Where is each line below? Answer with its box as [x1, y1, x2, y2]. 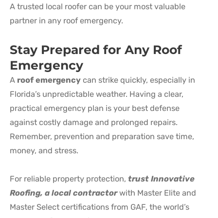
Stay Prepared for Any [10, 42, 153, 57]
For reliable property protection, [10, 174, 126, 183]
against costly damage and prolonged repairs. [10, 117, 178, 127]
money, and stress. [10, 145, 80, 155]
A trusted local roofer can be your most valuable [10, 2, 185, 12]
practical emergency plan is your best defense [10, 103, 180, 113]
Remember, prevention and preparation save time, [10, 131, 194, 141]
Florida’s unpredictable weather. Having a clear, [10, 89, 183, 99]
